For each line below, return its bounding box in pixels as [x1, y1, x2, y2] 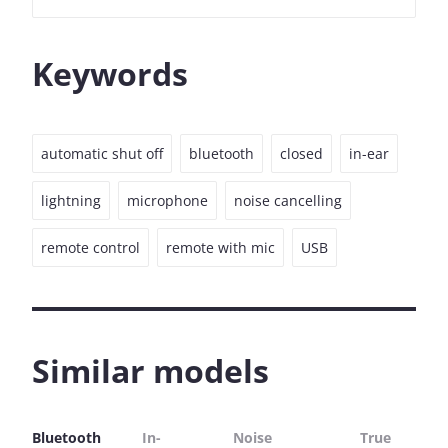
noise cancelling [234, 191, 342, 211]
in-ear [349, 144, 389, 164]
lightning [41, 191, 101, 211]
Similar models [32, 349, 269, 393]
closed [280, 144, 323, 164]
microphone [127, 191, 208, 211]
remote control [41, 238, 140, 258]
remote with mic [166, 238, 275, 258]
